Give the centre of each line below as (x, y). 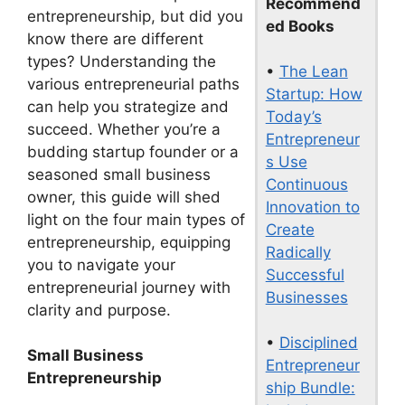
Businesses (306, 298)
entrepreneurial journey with (129, 287)
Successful (305, 275)
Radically (298, 253)
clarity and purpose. (99, 310)
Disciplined (318, 343)
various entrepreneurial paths (133, 84)
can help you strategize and (128, 106)
